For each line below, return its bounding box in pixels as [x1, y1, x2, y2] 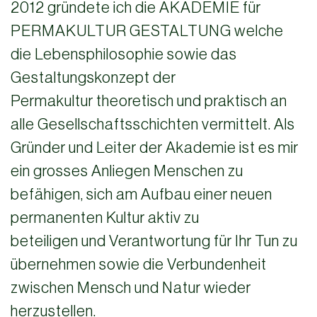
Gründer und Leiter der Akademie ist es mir [11, 139, 299, 156]
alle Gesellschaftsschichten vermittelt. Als [11, 115, 295, 133]
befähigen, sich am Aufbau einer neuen [11, 185, 272, 203]
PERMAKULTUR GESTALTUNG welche [11, 22, 284, 40]
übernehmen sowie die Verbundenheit [11, 255, 267, 273]
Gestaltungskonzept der [11, 69, 176, 86]
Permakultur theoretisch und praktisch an [11, 92, 287, 110]
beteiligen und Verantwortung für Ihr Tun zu [11, 232, 298, 250]
